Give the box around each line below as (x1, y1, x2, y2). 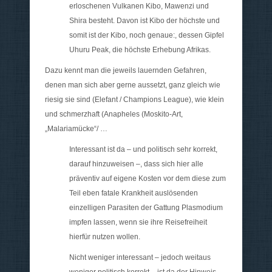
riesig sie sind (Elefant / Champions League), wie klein (45, 95, 224, 104)
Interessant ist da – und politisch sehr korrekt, (69, 145, 217, 154)
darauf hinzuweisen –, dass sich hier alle (69, 160, 203, 169)
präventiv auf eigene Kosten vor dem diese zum (69, 174, 226, 183)
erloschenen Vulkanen (69, 2, 146, 11)
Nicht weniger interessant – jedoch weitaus (69, 253, 211, 262)
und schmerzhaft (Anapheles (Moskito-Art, (45, 110, 183, 119)
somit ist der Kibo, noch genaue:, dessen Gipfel (69, 31, 224, 40)
